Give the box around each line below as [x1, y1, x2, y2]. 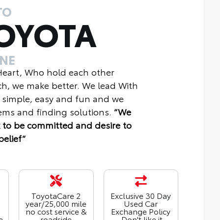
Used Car [124, 197, 158, 209]
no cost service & [25, 205, 87, 217]
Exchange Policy [111, 205, 171, 217]
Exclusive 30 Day [110, 190, 171, 201]
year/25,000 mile [26, 197, 87, 209]
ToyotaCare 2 [31, 190, 81, 201]
